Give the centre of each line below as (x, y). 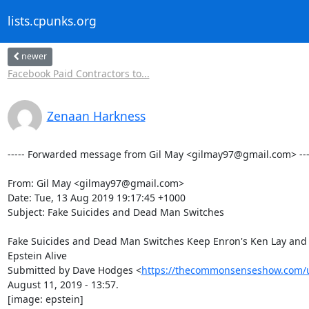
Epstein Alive (37, 255)
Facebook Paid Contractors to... (78, 73)
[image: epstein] (45, 299)
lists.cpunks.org (52, 21)
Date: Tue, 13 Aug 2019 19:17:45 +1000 (96, 197)
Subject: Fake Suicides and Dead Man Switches (116, 212)
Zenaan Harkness (96, 116)
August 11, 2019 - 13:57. (63, 284)
